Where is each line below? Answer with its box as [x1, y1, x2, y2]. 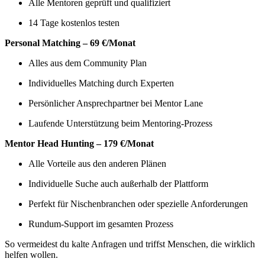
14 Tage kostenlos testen [28, 17, 119, 28]
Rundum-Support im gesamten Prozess [28, 218, 173, 229]
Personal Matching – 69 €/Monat [5, 37, 135, 48]
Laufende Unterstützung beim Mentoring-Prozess [28, 118, 212, 128]
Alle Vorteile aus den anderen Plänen [28, 158, 166, 169]
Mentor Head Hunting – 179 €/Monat [5, 138, 154, 148]
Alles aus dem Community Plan [28, 57, 147, 68]
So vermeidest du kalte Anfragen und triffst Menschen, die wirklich [5, 238, 255, 249]
